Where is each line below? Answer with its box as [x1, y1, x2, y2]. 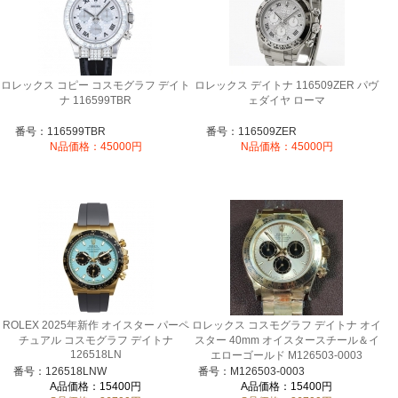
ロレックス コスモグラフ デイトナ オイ [192, 319, 382, 332]
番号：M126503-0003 [197, 365, 305, 378]
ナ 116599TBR [60, 94, 132, 107]
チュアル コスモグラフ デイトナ [18, 334, 173, 347]
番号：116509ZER [205, 125, 297, 139]
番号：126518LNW [13, 365, 107, 378]
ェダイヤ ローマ [248, 94, 326, 107]
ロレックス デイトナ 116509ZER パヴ [195, 79, 379, 92]
